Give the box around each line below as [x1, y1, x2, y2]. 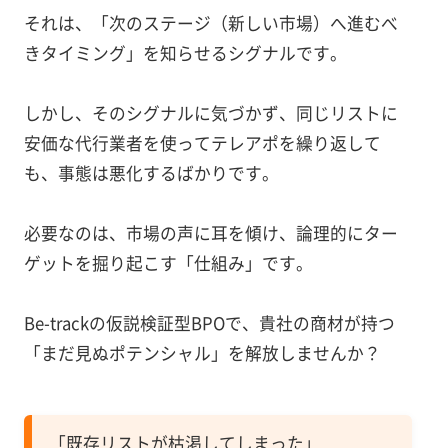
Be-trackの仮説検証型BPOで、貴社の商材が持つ [23, 311, 395, 336]
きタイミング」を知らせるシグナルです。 [23, 41, 347, 66]
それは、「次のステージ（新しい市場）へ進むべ [23, 11, 398, 36]
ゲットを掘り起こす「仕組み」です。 [23, 251, 313, 276]
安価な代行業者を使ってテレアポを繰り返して [23, 131, 381, 156]
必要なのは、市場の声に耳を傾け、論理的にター [23, 221, 398, 246]
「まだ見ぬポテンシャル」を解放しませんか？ [23, 341, 381, 366]
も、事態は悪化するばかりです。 [23, 161, 279, 186]
